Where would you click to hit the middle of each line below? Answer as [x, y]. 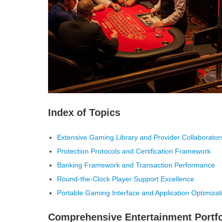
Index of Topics [84, 112]
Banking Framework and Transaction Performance [136, 165]
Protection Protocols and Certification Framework [134, 151]
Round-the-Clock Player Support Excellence [126, 179]
